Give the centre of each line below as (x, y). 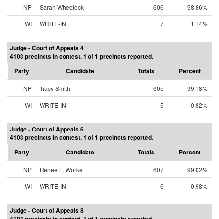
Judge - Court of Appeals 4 (47, 48)
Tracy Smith (55, 88)
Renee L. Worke (61, 169)
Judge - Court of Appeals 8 (47, 210)
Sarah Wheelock (62, 7)
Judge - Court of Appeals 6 (47, 129)
